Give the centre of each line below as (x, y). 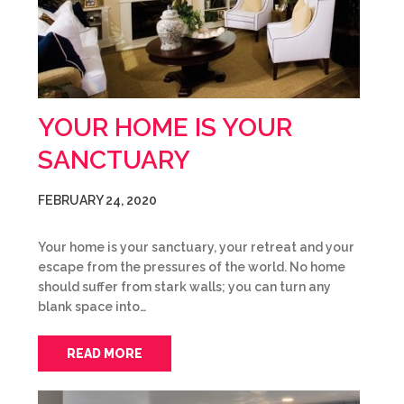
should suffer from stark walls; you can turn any (184, 287)
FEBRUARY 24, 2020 (97, 200)
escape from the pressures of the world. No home (192, 267)
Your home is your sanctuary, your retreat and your (196, 247)
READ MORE (105, 353)
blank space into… (92, 307)
